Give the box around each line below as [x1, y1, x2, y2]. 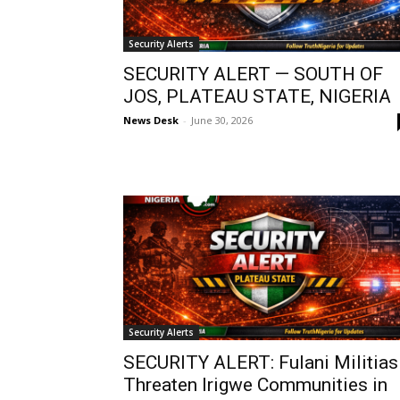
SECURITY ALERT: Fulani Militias [123, 352, 398, 374]
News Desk [123, 113, 179, 128]
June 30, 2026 [191, 113, 253, 128]
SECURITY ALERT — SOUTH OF [123, 63, 383, 86]
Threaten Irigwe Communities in [123, 374, 387, 396]
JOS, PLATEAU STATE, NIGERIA [123, 86, 391, 108]
